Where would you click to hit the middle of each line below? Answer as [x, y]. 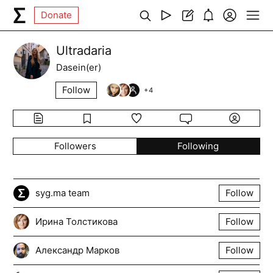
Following [198, 146]
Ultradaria [84, 51]
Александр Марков [78, 250]
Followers [75, 146]
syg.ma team [63, 193]
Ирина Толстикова [77, 222]
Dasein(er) [79, 67]
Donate [57, 15]
